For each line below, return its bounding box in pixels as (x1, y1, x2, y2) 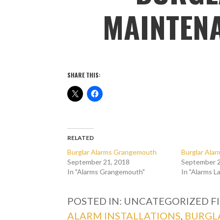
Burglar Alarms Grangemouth (67, 147, 157, 156)
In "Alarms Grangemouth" (67, 167, 145, 176)
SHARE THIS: (67, 70, 101, 79)
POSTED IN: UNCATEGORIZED (67, 194, 211, 207)
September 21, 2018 (67, 157, 130, 166)
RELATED (67, 134, 94, 141)
